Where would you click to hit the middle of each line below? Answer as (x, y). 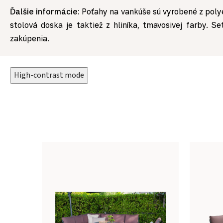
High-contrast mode (49, 75)
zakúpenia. (31, 39)
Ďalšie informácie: (46, 12)
